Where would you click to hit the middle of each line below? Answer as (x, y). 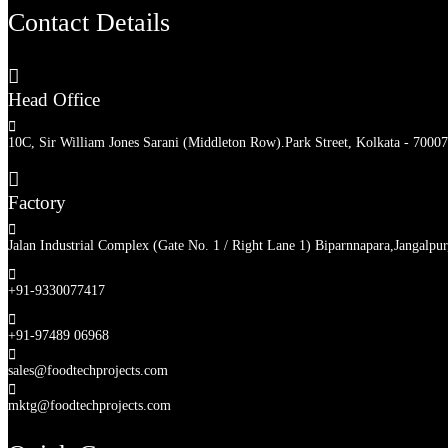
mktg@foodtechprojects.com (89, 405)
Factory (37, 202)
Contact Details (89, 22)
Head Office (54, 99)
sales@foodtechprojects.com (88, 370)
